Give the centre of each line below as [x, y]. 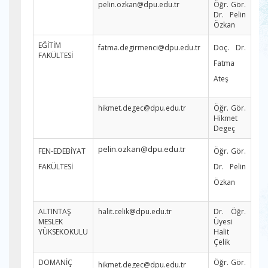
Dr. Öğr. [230, 211]
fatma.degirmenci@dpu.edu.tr [149, 48]
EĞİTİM [50, 45]
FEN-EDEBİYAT [62, 151]
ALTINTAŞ [55, 211]
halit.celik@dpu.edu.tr [135, 211]
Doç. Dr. [230, 48]
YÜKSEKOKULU [63, 232]
